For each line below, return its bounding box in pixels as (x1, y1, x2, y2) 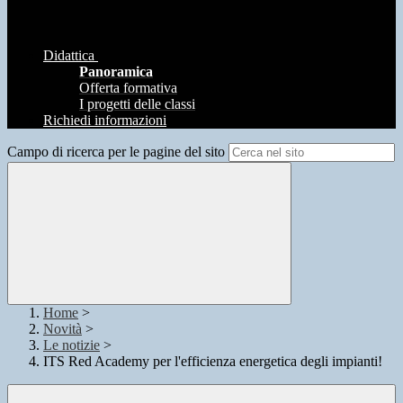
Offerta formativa (79, 80, 177, 96)
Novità (43, 321, 82, 337)
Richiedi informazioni (43, 112, 166, 129)
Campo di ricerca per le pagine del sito (7, 144, 225, 160)
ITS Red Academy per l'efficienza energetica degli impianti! (43, 354, 382, 370)
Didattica (43, 48, 94, 64)
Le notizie (43, 337, 100, 354)
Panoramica (79, 64, 153, 80)
